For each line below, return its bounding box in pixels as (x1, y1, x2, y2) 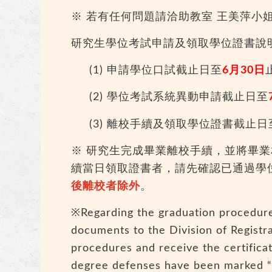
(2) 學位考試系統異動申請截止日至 (89, 92, 269, 103)
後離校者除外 (71, 181, 141, 192)
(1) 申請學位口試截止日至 (89, 65, 223, 76)
